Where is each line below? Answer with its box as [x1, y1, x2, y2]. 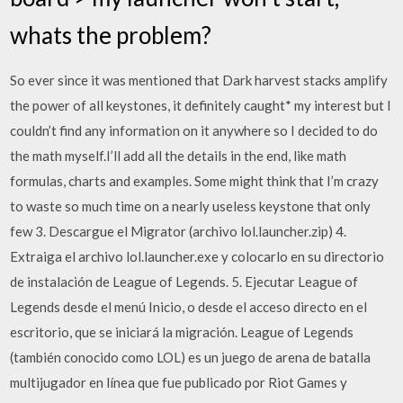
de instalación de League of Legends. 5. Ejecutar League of [10, 273, 359, 290]
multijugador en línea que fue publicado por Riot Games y [10, 373, 348, 390]
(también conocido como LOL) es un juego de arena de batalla [10, 348, 372, 365]
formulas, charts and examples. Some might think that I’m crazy [10, 172, 380, 189]
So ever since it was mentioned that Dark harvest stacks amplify [10, 71, 389, 88]
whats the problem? [10, 20, 212, 49]
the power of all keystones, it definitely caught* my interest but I [10, 96, 392, 113]
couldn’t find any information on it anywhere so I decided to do [10, 121, 379, 139]
